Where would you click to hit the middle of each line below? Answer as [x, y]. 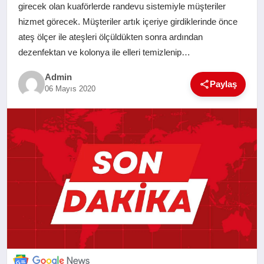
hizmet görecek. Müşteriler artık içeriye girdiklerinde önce [128, 21]
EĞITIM [30, 47]
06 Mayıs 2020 [70, 89]
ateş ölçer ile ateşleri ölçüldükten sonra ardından [110, 37]
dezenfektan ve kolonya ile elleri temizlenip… [104, 52]
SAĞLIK [31, 12]
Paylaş [224, 84]
